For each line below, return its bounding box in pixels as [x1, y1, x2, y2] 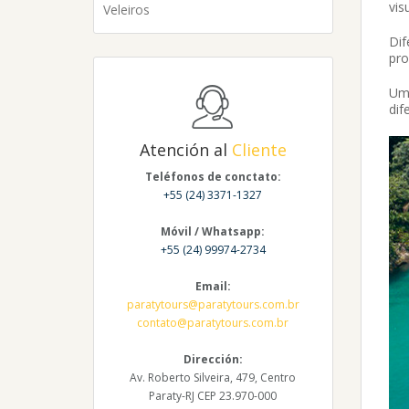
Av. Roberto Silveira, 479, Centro [130, 370, 297, 385]
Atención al [139, 139, 232, 161]
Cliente [231, 139, 287, 161]
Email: [194, 278, 231, 294]
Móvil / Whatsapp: [161, 224, 266, 239]
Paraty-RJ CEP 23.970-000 [149, 388, 278, 404]
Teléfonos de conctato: [144, 169, 281, 184]
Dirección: [183, 351, 243, 367]
